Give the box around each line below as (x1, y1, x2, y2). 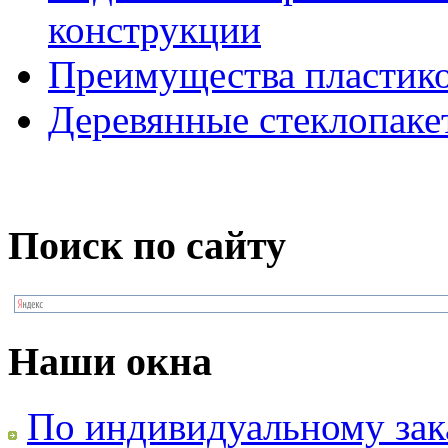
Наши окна (8, 339, 212, 385)
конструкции (48, 8, 261, 52)
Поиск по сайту (8, 222, 286, 268)
